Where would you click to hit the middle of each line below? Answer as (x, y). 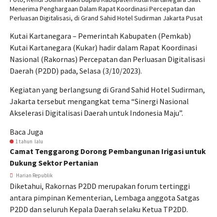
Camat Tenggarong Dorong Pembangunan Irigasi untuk (108, 151)
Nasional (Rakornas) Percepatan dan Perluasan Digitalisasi (107, 59)
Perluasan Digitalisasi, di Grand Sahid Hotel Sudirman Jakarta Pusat (106, 18)
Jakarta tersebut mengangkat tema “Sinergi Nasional (99, 101)
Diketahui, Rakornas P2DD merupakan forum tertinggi (100, 186)
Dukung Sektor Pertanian (54, 163)
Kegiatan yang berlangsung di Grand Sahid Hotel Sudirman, (107, 90)
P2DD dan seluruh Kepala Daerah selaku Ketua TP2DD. (99, 209)
